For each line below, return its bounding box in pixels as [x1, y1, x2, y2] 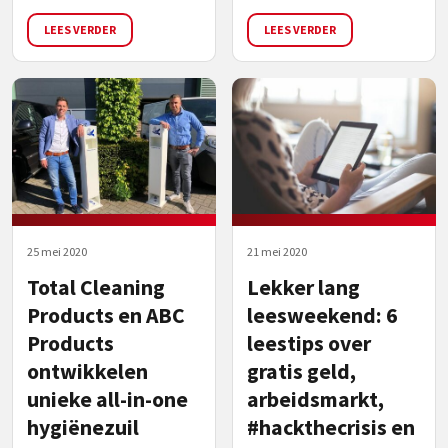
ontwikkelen [27, 357, 148, 385]
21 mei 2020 [247, 243, 307, 259]
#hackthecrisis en [247, 413, 415, 441]
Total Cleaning [27, 273, 165, 301]
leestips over [247, 329, 371, 357]
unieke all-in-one [27, 385, 188, 413]
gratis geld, [247, 357, 356, 385]
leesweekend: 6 [247, 301, 397, 329]
